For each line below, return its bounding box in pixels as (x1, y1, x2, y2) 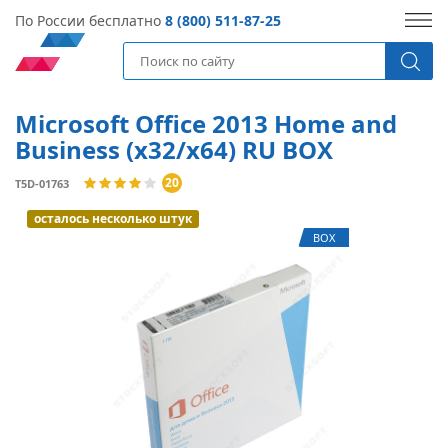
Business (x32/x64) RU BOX (15, 133, 333, 166)
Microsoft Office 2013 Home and (15, 107, 397, 140)
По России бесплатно (15, 11, 165, 30)
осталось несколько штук (34, 210, 192, 227)
